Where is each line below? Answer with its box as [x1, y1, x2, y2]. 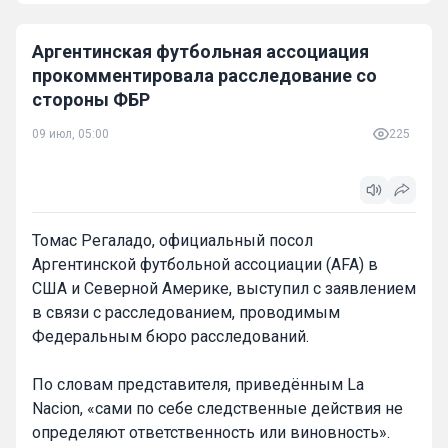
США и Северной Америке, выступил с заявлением [32, 278, 416, 298]
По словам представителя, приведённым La [32, 374, 364, 394]
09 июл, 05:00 [32, 126, 109, 141]
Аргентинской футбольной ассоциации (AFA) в [32, 254, 378, 274]
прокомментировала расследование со [32, 64, 377, 86]
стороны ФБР [32, 88, 150, 110]
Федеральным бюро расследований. [32, 326, 309, 346]
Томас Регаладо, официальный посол [32, 230, 313, 250]
